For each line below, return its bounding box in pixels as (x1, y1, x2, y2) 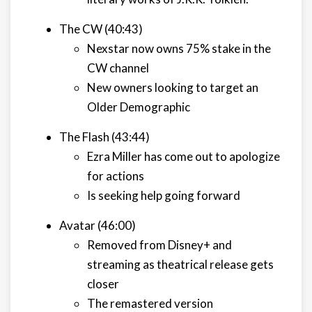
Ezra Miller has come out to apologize (87, 149, 280, 164)
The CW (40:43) (59, 22, 143, 36)
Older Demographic (87, 100, 190, 114)
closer (87, 276, 119, 291)
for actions (87, 169, 144, 183)
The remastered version (87, 296, 213, 311)
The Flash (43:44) (59, 130, 150, 144)
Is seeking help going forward (87, 188, 240, 203)
